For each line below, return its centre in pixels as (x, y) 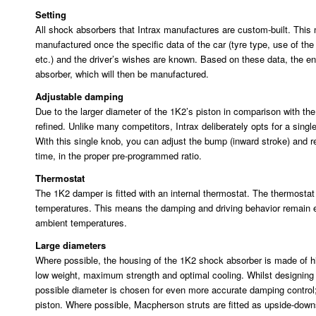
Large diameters (71, 245)
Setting (51, 15)
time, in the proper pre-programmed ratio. (119, 156)
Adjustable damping (79, 97)
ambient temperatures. (84, 223)
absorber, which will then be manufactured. (122, 74)
